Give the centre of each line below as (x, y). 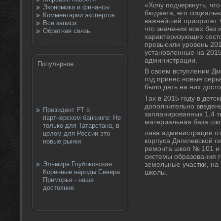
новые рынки (62, 141)
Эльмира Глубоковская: (78, 164)
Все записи (60, 23)
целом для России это (76, 133)
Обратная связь (67, 31)
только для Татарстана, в (81, 126)
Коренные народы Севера (81, 172)
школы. (156, 172)
